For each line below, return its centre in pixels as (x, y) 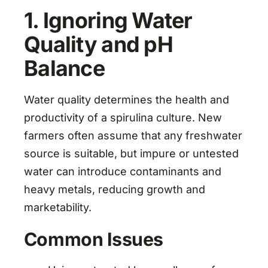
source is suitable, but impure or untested (131, 153)
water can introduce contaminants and (122, 171)
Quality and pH (98, 44)
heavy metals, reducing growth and (114, 189)
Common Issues (93, 239)
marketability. (57, 207)
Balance (64, 68)
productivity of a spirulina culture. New (123, 117)
